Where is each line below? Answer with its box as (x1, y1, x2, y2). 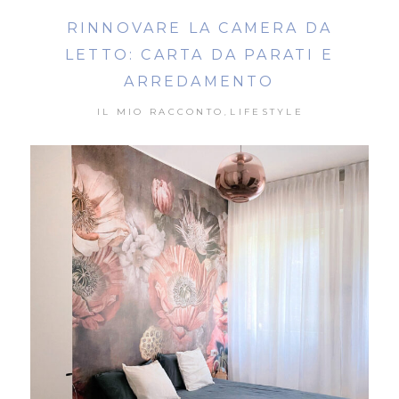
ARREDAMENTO (124, 72, 275, 90)
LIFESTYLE (230, 105, 305, 118)
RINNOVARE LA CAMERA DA (66, 19, 333, 37)
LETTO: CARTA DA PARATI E (65, 45, 334, 63)
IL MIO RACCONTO (96, 105, 224, 118)
